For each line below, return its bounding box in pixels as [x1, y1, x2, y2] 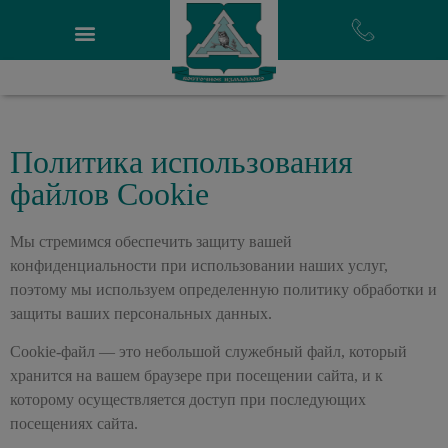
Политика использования [10, 144, 353, 180]
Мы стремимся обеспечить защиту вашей [10, 233, 292, 250]
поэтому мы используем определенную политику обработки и [10, 281, 437, 298]
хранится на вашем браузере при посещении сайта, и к [10, 367, 383, 385]
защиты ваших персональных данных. [10, 305, 272, 322]
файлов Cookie [10, 176, 209, 212]
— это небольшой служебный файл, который [95, 343, 407, 361]
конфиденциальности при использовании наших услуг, [10, 257, 388, 274]
